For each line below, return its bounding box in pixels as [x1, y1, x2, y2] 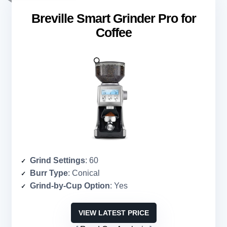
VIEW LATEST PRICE [78, 209, 149, 217]
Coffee [95, 25, 132, 40]
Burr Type [30, 169, 68, 178]
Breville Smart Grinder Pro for [31, 11, 196, 26]
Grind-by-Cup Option [30, 181, 110, 191]
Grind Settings [30, 156, 85, 165]
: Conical [68, 169, 100, 178]
